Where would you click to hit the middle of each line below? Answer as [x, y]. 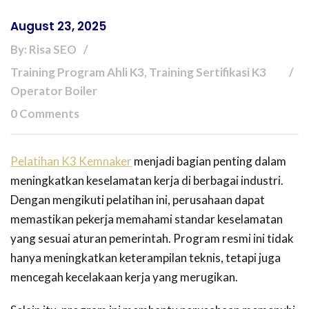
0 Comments [45, 114]
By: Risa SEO [43, 50]
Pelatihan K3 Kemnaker [71, 161]
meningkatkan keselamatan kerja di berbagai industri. [147, 181]
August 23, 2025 [58, 27]
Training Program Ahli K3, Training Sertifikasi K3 [138, 72]
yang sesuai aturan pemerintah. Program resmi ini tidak [152, 239]
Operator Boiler [54, 91]
